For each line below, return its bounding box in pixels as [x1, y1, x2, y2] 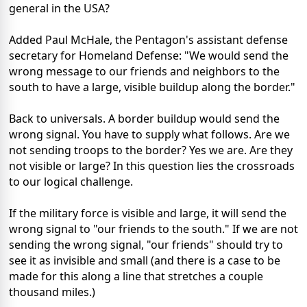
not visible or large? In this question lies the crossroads [9, 158, 295, 174]
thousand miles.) [9, 284, 95, 300]
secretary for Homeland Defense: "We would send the [9, 48, 288, 64]
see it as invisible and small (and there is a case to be [9, 253, 280, 269]
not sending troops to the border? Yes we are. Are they [9, 143, 293, 158]
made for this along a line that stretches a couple [9, 269, 263, 284]
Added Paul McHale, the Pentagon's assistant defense [9, 32, 288, 48]
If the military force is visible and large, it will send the [9, 206, 286, 221]
